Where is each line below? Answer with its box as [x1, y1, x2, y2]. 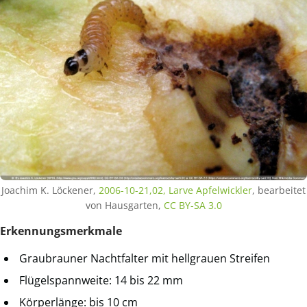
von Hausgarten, [85, 198, 164, 212]
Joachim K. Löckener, [1, 183, 99, 197]
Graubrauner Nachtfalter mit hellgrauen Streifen [19, 250, 270, 266]
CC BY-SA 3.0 [163, 198, 222, 212]
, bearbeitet [252, 183, 306, 197]
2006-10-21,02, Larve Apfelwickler [99, 183, 252, 197]
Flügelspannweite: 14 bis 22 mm [19, 272, 183, 288]
